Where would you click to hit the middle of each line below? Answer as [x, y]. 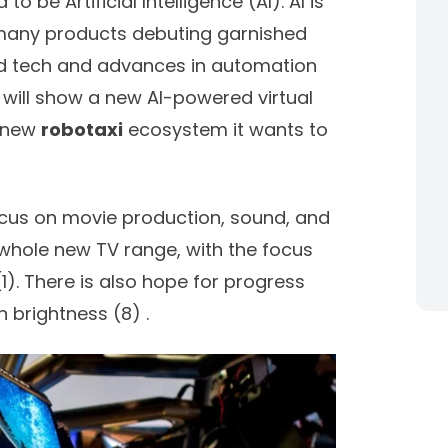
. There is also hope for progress [160, 281]
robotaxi [82, 129]
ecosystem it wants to [225, 129]
